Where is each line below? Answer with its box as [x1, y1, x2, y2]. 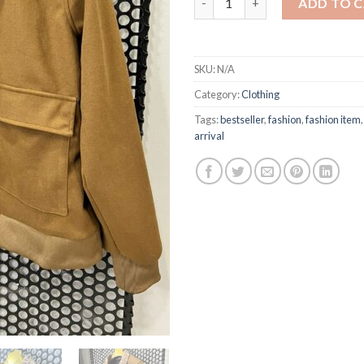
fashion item [305, 112, 361, 126]
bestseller [220, 112, 264, 126]
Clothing [241, 87, 279, 101]
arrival [194, 128, 224, 142]
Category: [194, 87, 241, 101]
